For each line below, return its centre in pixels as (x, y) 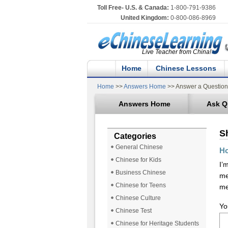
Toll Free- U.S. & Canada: (133, 8)
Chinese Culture (138, 198)
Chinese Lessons (186, 68)
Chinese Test (133, 211)
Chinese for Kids (138, 160)
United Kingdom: (145, 18)
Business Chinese (140, 173)
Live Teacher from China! (176, 52)
